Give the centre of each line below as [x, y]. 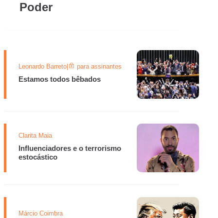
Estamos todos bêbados [60, 79]
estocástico [38, 157]
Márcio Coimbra [41, 213]
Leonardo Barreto [43, 66]
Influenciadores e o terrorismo [70, 148]
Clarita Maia [35, 135]
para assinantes [99, 66]
